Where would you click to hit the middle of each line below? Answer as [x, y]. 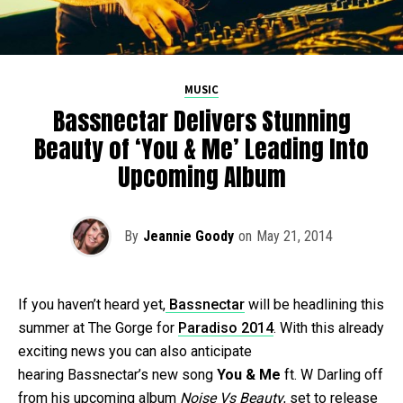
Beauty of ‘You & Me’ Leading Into [201, 149]
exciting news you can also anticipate [135, 352]
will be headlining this [314, 305]
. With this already [329, 328]
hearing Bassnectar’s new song [117, 375]
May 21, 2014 [295, 237]
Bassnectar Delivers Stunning [201, 121]
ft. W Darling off [334, 375]
